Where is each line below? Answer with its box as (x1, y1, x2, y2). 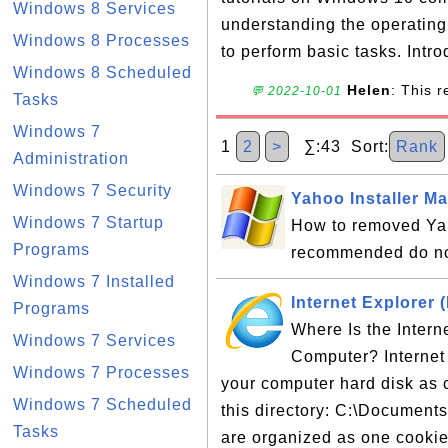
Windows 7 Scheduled (13, 396, 192, 413)
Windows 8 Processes (13, 32, 190, 49)
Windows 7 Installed (13, 273, 175, 290)
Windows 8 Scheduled (13, 64, 192, 81)
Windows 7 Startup (13, 214, 164, 231)
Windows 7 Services (13, 332, 176, 349)
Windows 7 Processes (13, 364, 190, 381)
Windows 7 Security (13, 182, 172, 199)
